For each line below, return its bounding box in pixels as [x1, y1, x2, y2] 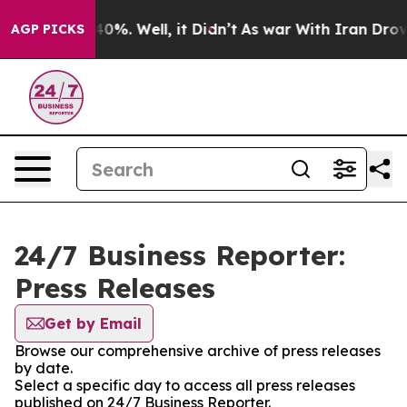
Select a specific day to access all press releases [15, 376, 355, 394]
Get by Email [45, 314, 142, 333]
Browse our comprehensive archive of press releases [15, 342, 381, 360]
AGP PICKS [11, 21, 84, 37]
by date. [15, 359, 73, 377]
